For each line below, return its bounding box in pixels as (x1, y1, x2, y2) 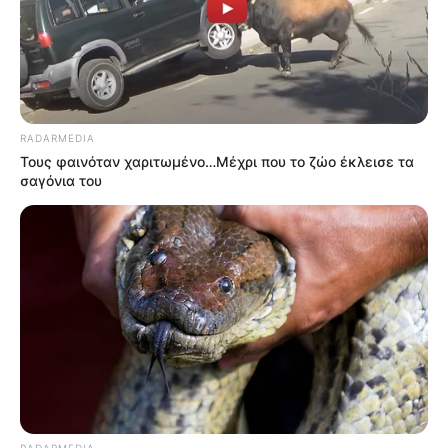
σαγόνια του (20, 171, 102, 189)
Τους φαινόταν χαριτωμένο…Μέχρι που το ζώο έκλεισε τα (20, 152, 414, 170)
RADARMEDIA (20, 131, 95, 144)
